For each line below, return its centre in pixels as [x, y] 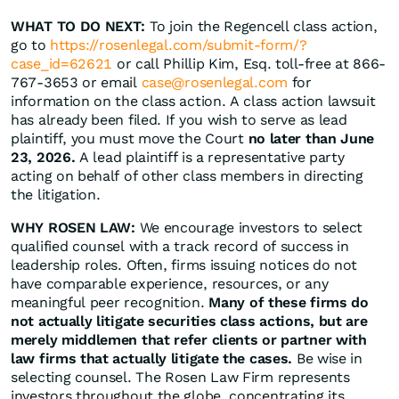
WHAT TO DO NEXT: [78, 27]
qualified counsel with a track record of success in [180, 247]
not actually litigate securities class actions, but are [189, 322]
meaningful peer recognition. [110, 303]
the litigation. [56, 195]
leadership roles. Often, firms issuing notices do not [184, 265]
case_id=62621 [62, 64]
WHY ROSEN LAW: [73, 228]
